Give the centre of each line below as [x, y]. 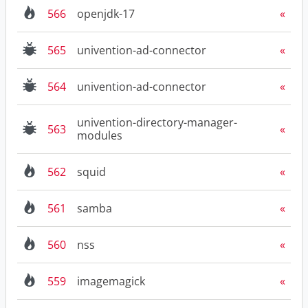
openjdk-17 [106, 13]
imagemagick [111, 281]
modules [100, 136]
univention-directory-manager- [157, 123]
